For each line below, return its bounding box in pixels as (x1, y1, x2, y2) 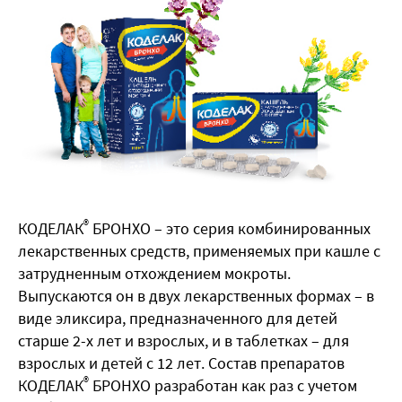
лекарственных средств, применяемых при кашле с (18, 240, 380, 262)
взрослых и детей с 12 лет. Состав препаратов (18, 353, 345, 374)
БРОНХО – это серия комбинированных (89, 218, 371, 240)
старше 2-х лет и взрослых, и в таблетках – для (18, 330, 349, 352)
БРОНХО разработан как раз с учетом (89, 375, 357, 397)
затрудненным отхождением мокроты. (18, 263, 291, 284)
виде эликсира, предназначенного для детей (18, 308, 337, 329)
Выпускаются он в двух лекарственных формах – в (18, 285, 374, 307)
